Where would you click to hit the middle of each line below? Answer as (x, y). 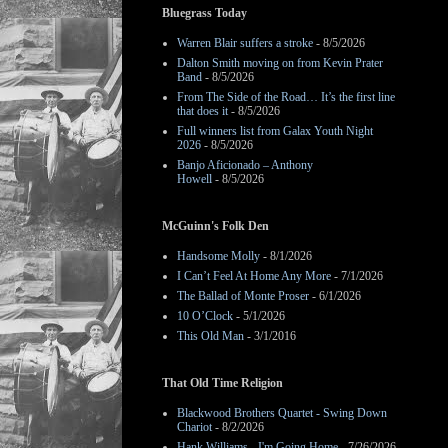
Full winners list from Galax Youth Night (275, 131)
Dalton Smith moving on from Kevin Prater (280, 63)
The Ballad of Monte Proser (243, 296)
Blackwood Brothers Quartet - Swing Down (282, 413)
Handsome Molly (218, 256)
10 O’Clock (205, 316)
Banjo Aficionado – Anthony (245, 165)
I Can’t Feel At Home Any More (254, 276)
